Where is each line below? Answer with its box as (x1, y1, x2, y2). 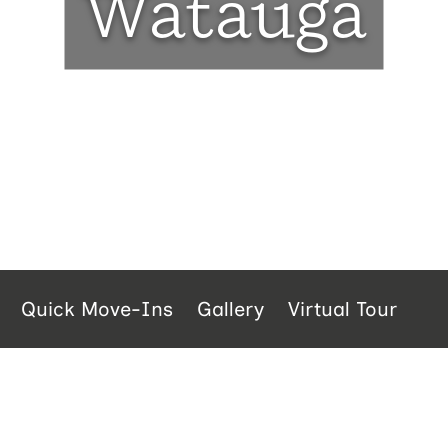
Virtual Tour (288, 297, 397, 322)
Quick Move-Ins (21, 297, 173, 322)
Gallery (197, 297, 264, 322)
